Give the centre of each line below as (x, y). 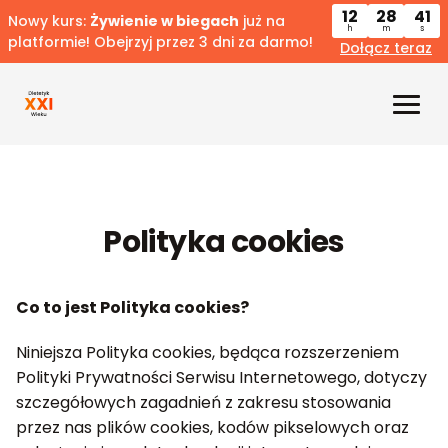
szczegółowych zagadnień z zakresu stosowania (203, 402)
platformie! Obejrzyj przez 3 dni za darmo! (160, 41)
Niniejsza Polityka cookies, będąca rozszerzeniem (207, 352)
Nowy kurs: (49, 20)
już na (262, 20)
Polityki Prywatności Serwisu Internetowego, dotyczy (221, 377)
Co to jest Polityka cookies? (132, 307)
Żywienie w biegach (164, 20)
